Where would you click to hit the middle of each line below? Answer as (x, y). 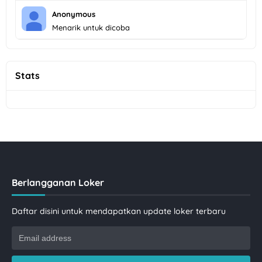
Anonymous (74, 14)
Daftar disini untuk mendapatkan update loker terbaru (119, 211)
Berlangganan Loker (58, 182)
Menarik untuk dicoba (91, 27)
